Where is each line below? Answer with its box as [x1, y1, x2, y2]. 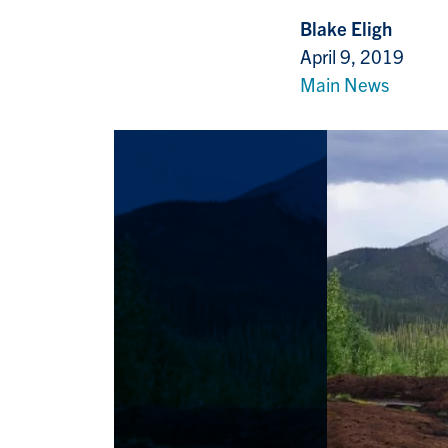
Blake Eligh [300, 16, 392, 41]
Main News [300, 72, 389, 97]
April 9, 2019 [300, 44, 404, 69]
